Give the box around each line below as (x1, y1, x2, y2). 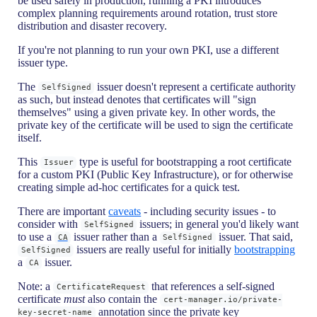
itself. (18, 131, 42, 144)
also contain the (85, 292, 161, 305)
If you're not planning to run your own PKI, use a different (18, 43, 279, 56)
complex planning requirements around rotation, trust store (18, 6, 278, 19)
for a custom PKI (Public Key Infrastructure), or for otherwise (18, 168, 294, 180)
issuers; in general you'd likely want (137, 217, 299, 230)
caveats (108, 204, 142, 217)
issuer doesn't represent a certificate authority (94, 80, 296, 93)
